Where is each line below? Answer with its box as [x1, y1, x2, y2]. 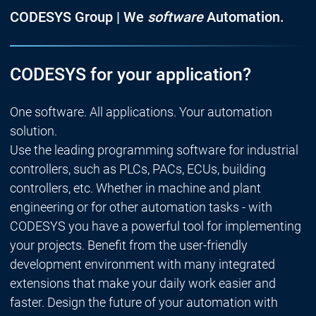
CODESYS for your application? [9, 63, 251, 85]
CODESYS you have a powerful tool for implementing [9, 218, 301, 233]
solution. [9, 123, 57, 138]
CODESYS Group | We [9, 8, 147, 25]
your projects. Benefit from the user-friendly [9, 237, 248, 253]
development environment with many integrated [9, 256, 275, 272]
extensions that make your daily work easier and [9, 275, 276, 291]
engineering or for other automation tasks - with [9, 199, 272, 214]
